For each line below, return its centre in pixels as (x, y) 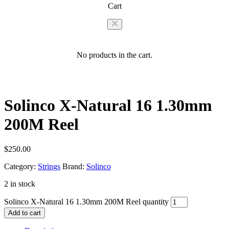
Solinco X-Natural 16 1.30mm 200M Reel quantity (86, 202)
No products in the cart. (114, 55)
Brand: (74, 167)
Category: (20, 167)
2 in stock (20, 184)
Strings (49, 167)
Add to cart (25, 213)
